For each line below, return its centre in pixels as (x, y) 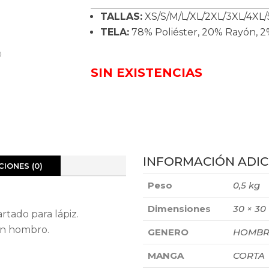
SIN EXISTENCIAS (146, 72)
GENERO (168, 232)
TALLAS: (121, 16)
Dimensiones (180, 208)
